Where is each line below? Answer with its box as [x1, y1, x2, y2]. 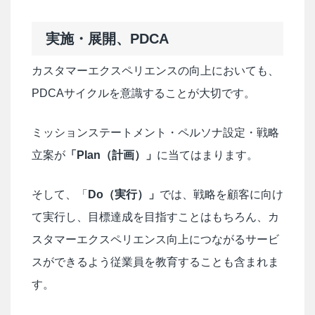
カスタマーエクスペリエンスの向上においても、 [32, 64, 279, 77]
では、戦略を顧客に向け [160, 188, 283, 200]
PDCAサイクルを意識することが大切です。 [32, 86, 255, 99]
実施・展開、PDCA [46, 30, 169, 46]
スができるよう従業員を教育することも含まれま [32, 255, 279, 268]
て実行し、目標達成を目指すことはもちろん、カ [32, 210, 279, 223]
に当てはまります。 [157, 148, 258, 161]
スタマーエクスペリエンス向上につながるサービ [32, 233, 279, 245]
